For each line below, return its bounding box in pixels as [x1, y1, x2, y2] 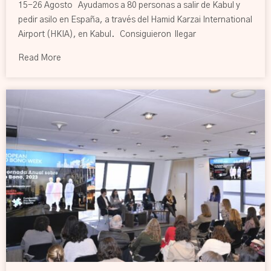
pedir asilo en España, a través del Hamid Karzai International [18, 15, 252, 24]
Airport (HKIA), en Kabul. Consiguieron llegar [18, 30, 196, 39]
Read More [18, 53, 61, 62]
